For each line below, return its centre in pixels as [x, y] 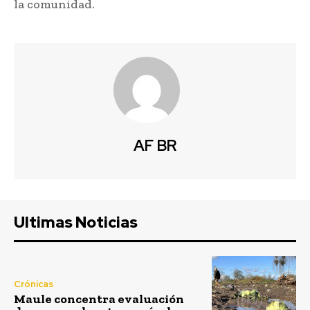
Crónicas [34, 284]
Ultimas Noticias [76, 223]
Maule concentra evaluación [99, 299]
